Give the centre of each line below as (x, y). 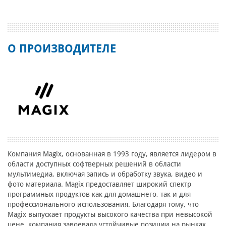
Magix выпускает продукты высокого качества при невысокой (110, 215)
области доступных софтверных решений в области (94, 164)
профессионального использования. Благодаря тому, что (103, 205)
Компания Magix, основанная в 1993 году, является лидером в (112, 154)
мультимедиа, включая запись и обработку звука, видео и (105, 174)
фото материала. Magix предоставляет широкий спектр (99, 184)
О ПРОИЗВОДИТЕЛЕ (62, 49)
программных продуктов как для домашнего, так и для (99, 194)
